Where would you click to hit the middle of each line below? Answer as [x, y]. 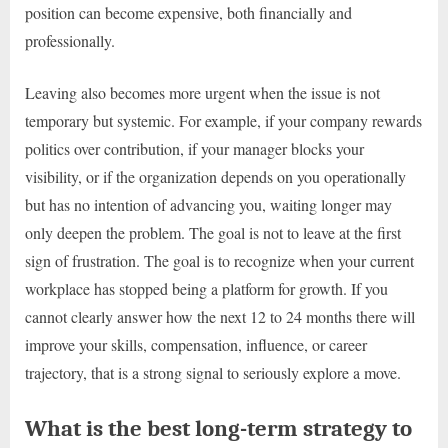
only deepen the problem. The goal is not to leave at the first [213, 232]
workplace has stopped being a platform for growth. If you [206, 288]
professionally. [70, 40]
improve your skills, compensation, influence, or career [196, 344]
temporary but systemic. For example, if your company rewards [223, 120]
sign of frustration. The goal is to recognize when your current [219, 260]
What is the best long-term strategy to [218, 428]
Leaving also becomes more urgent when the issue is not [202, 92]
